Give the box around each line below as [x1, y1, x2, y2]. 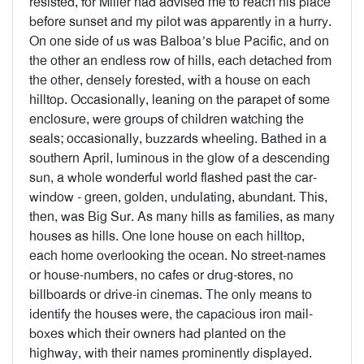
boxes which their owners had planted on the [29, 325, 286, 342]
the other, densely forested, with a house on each [29, 71, 310, 89]
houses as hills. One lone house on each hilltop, [29, 227, 305, 245]
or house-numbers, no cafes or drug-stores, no [29, 266, 293, 284]
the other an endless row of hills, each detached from [29, 52, 331, 69]
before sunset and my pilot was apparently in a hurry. [29, 13, 331, 30]
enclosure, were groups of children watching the [29, 110, 304, 128]
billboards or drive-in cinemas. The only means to [29, 286, 312, 303]
